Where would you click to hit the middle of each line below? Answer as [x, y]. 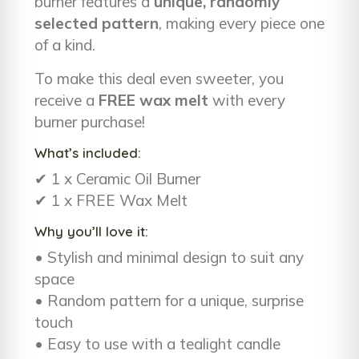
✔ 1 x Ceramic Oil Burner [117, 178]
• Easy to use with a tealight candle [157, 344]
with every [247, 100]
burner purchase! [90, 121]
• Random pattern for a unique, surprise [169, 301]
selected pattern [97, 23]
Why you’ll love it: [91, 231]
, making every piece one [242, 23]
